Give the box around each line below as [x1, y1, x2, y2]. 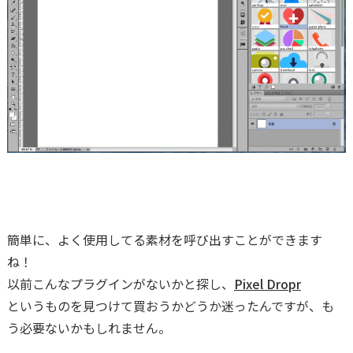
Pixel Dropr [233, 273, 301, 293]
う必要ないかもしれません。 [6, 318, 171, 337]
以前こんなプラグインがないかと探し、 [6, 273, 234, 293]
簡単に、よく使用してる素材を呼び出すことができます [6, 229, 322, 249]
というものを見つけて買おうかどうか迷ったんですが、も [6, 295, 334, 315]
